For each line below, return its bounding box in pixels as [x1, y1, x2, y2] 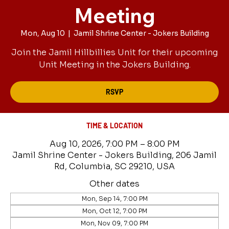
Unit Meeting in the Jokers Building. [38, 59, 191, 70]
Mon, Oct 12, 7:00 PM [82, 207, 147, 215]
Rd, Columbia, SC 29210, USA [54, 161, 175, 172]
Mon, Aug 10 [20, 29, 65, 38]
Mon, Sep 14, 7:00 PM [81, 195, 148, 202]
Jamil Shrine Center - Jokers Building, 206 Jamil [12, 150, 217, 161]
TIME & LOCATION [86, 121, 143, 130]
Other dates [89, 178, 140, 189]
